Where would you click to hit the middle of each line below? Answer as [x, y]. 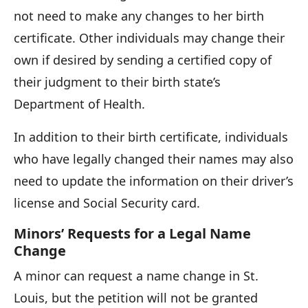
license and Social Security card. [107, 202]
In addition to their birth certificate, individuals [151, 136]
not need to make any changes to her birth [139, 15]
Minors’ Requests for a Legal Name [132, 233]
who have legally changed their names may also [154, 158]
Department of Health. [79, 103]
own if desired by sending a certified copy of [143, 59]
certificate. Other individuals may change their [149, 37]
